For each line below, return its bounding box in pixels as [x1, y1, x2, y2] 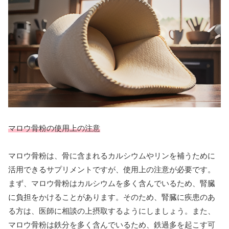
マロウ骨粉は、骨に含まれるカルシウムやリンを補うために [8, 151, 215, 160]
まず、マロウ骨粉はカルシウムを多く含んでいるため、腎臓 [8, 178, 215, 188]
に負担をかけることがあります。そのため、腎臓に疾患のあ [8, 192, 215, 201]
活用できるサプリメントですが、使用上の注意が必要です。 [8, 165, 215, 174]
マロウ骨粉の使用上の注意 [8, 123, 100, 132]
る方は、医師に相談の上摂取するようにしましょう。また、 [8, 206, 215, 215]
